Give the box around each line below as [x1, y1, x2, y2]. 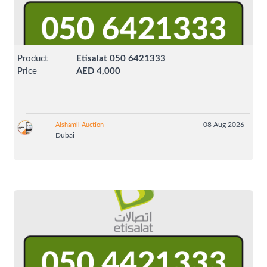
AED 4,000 [76, 67, 121, 76]
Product [17, 54, 48, 64]
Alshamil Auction [55, 122, 104, 129]
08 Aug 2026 [203, 121, 244, 129]
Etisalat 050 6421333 [76, 54, 166, 64]
